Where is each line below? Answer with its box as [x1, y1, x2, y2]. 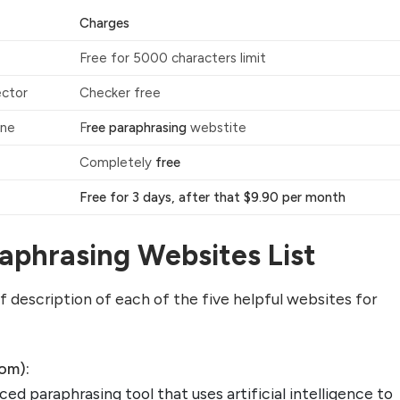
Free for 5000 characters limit [79, 50, 266, 67]
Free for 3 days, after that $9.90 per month [79, 189, 346, 206]
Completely [79, 154, 155, 171]
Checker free [79, 85, 161, 102]
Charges [79, 15, 129, 32]
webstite [189, 120, 246, 137]
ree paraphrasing [86, 120, 190, 137]
